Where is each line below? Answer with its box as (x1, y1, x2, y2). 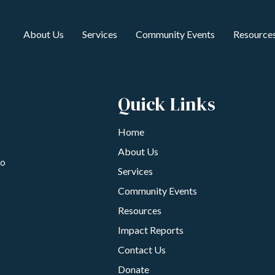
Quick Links (118, 91, 215, 117)
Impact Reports (118, 224, 184, 236)
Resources (118, 204, 161, 216)
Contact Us (118, 244, 166, 255)
